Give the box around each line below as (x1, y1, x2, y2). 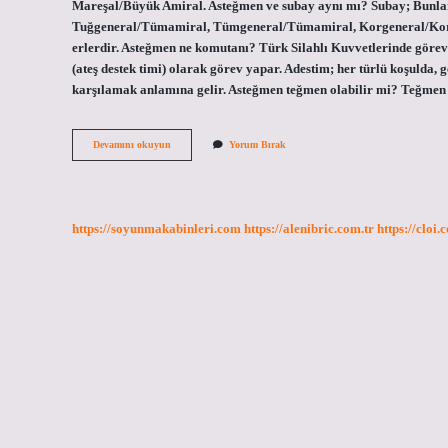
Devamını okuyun (93, 139, 171, 151)
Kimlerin (170, 152, 209, 164)
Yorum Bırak (229, 139, 286, 151)
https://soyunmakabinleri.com (72, 221, 241, 236)
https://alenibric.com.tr (244, 221, 374, 236)
